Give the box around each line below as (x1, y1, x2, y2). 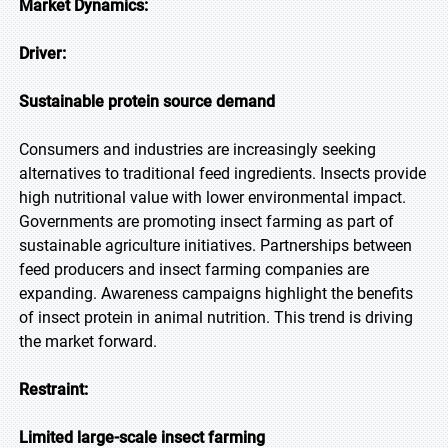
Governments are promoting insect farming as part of (19, 212, 394, 231)
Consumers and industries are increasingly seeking (19, 140, 376, 159)
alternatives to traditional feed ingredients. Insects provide (19, 164, 426, 183)
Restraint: (19, 380, 88, 399)
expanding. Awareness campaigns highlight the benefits (19, 284, 413, 303)
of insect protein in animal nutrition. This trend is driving (19, 308, 413, 327)
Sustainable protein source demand (19, 92, 275, 111)
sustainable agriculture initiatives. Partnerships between (19, 236, 412, 255)
